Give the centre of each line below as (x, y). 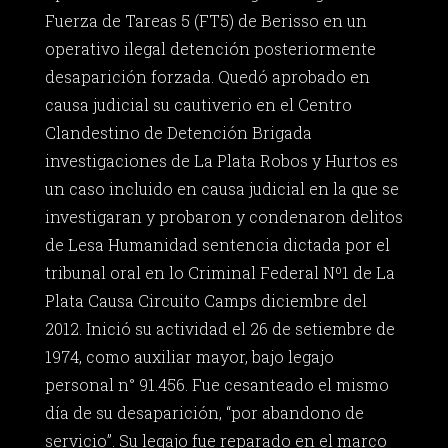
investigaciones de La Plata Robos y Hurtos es (221, 161)
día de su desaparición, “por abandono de (204, 413)
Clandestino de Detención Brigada (178, 133)
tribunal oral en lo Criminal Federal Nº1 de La (219, 273)
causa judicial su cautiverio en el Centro (198, 105)
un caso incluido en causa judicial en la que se (221, 189)
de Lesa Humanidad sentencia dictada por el (217, 245)
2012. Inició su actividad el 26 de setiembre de (219, 329)
